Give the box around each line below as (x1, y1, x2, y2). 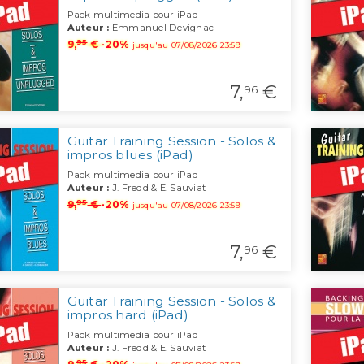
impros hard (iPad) (67, 307, 188, 323)
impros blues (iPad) (67, 147, 194, 163)
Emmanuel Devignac (109, 22, 214, 34)
